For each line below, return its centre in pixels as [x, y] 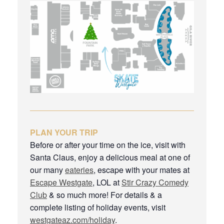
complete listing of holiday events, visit [98, 207]
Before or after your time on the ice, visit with [108, 144]
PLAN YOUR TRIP [64, 132]
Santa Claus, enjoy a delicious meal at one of [110, 157]
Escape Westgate [61, 182]
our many [47, 169]
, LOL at [107, 182]
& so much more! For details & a [104, 194]
